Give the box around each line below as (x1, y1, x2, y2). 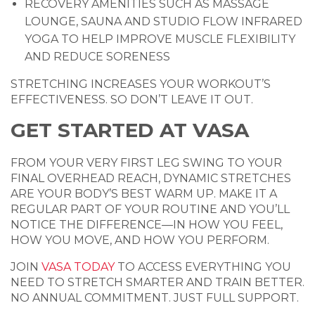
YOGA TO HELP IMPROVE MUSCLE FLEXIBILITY (25, 32, 295, 46)
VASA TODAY (41, 260, 115, 274)
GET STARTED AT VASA (11, 118, 249, 143)
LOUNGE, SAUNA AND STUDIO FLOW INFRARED (25, 15, 302, 29)
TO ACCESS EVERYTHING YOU (115, 260, 291, 274)
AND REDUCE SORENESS (25, 50, 170, 64)
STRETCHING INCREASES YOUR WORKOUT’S (11, 77, 271, 91)
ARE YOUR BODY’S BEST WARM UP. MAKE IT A (11, 187, 277, 201)
